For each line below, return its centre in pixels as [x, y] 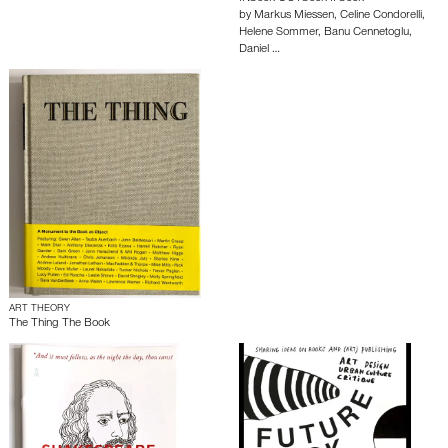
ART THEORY [39, 309]
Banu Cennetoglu [366, 33]
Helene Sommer [278, 33]
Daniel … [259, 50]
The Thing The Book [59, 324]
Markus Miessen [294, 16]
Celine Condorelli [381, 16]
